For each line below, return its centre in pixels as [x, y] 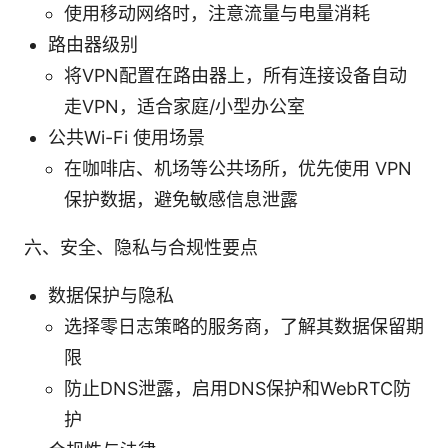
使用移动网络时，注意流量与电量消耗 [217, 13]
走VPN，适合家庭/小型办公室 [184, 106]
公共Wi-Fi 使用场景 [126, 137]
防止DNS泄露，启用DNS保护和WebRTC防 [237, 388]
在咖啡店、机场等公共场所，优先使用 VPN [238, 168]
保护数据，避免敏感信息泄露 [181, 199]
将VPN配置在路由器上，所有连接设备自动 [235, 75]
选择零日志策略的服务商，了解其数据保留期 [244, 326]
